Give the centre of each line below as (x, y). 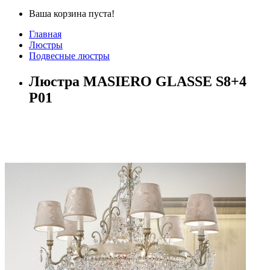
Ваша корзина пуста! (72, 13)
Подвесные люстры (69, 55)
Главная (45, 34)
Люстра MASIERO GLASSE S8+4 (138, 81)
